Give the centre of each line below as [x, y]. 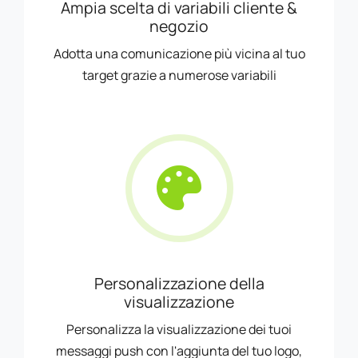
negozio [179, 26]
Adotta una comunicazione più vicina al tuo [179, 53]
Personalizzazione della [179, 283]
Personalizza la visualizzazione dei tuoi [179, 329]
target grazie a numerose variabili [179, 75]
